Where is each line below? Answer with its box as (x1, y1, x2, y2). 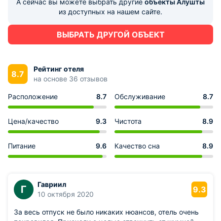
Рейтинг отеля (34, 65, 84, 73)
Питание (8, 142, 36, 150)
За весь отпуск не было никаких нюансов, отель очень (14, 208, 199, 216)
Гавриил (37, 180, 66, 188)
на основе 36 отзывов (34, 74, 108, 83)
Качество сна (114, 142, 160, 150)
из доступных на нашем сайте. (59, 7, 162, 16)
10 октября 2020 (37, 190, 94, 198)
